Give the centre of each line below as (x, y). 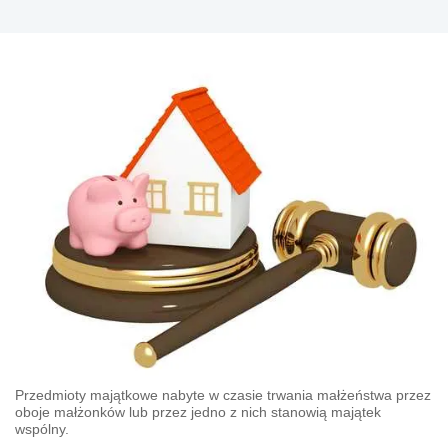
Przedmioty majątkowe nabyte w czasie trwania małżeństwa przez (223, 395)
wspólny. (42, 429)
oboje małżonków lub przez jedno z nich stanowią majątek (198, 412)
